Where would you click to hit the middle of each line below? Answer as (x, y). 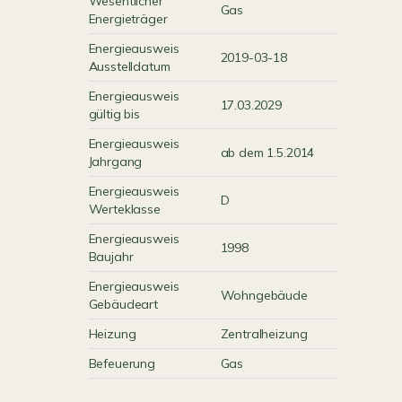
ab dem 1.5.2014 (267, 153)
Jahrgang (115, 162)
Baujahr (111, 257)
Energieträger (128, 19)
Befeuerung (122, 363)
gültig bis (114, 114)
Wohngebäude (264, 295)
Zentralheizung (264, 334)
